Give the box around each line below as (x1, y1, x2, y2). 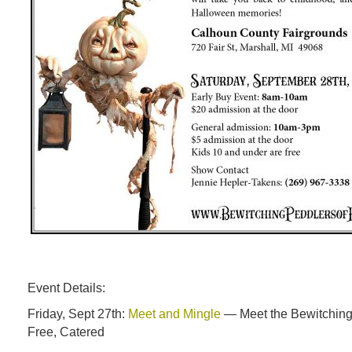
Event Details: (27, 280, 105, 295)
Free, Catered (27, 324, 104, 339)
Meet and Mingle (128, 306, 221, 321)
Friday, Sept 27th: (27, 306, 128, 321)
